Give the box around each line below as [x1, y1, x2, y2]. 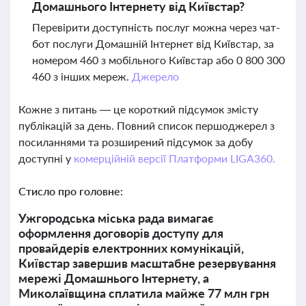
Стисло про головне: [18, 184, 123, 197]
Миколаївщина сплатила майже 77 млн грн [18, 286, 269, 301]
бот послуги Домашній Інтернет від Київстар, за [32, 37, 274, 50]
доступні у [18, 152, 74, 165]
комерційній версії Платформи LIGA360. [73, 152, 275, 165]
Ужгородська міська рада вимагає [18, 210, 214, 225]
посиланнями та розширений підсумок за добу [18, 135, 253, 148]
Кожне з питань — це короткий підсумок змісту [18, 102, 258, 115]
